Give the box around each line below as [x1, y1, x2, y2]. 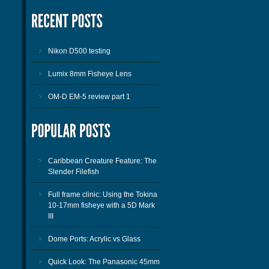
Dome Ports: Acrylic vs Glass [48, 235, 141, 243]
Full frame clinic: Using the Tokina [48, 190, 157, 199]
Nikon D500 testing [48, 47, 110, 55]
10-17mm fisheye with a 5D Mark [48, 201, 155, 210]
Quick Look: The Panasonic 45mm [48, 258, 160, 266]
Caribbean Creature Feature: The [48, 157, 157, 165]
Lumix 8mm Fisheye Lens [48, 70, 131, 78]
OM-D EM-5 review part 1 [48, 92, 130, 101]
